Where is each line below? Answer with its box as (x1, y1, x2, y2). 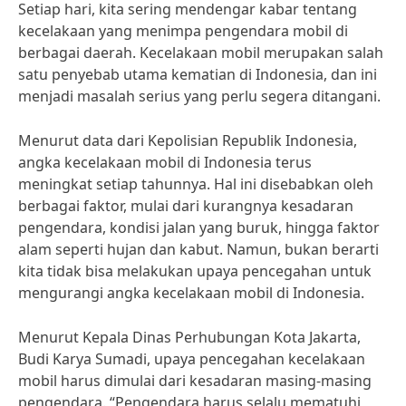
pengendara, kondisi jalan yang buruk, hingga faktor (18, 217, 380, 237)
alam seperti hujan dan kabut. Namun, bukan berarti (18, 239, 379, 259)
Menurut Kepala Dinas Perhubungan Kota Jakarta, (18, 327, 361, 347)
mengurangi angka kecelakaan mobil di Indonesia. (18, 283, 364, 303)
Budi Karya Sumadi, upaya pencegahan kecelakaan (18, 349, 365, 369)
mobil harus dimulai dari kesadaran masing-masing (18, 371, 372, 391)
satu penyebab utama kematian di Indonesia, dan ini (18, 64, 377, 84)
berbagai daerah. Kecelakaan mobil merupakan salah (18, 43, 383, 63)
